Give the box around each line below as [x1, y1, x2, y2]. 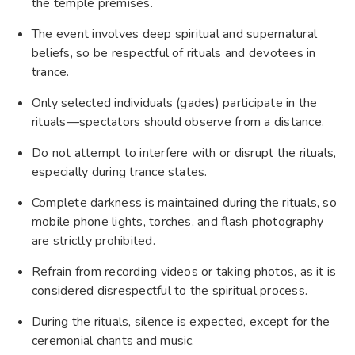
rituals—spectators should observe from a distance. [32, 113, 324, 132]
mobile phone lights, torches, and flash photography [32, 213, 324, 231]
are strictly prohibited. [32, 232, 155, 250]
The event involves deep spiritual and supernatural [32, 25, 317, 44]
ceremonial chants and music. [32, 332, 195, 350]
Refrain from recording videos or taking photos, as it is [32, 263, 337, 281]
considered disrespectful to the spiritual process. [32, 282, 307, 300]
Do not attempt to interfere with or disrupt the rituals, [32, 144, 337, 162]
